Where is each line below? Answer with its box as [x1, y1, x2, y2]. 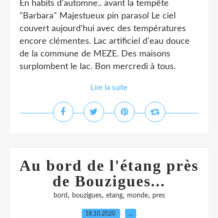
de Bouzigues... [53, 172, 165, 190]
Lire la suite [91, 84, 127, 91]
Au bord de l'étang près [19, 157, 199, 174]
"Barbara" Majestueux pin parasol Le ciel [19, 12, 176, 20]
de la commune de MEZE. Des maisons [19, 50, 170, 58]
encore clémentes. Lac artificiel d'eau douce [19, 37, 190, 46]
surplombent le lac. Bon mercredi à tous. [19, 62, 176, 71]
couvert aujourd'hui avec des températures [19, 24, 186, 33]
